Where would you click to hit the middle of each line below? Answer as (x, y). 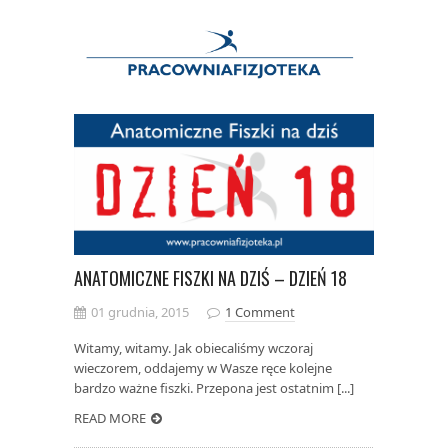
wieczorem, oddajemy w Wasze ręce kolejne (203, 367)
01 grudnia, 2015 (140, 311)
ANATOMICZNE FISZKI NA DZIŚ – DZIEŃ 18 (210, 277)
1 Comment (260, 311)
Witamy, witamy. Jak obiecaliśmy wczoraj (193, 347)
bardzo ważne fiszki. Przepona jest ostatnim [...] (214, 387)
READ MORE (110, 417)
